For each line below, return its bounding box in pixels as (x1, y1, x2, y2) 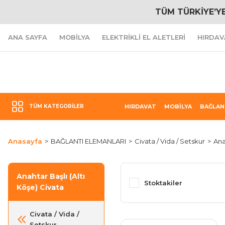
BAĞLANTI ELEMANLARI (51, 137, 126, 145)
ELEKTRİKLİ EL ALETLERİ (102, 33, 185, 41)
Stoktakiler (144, 178, 182, 187)
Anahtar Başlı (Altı (17, 172, 85, 181)
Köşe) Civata (17, 183, 64, 192)
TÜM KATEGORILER (29, 103, 84, 109)
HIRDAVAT (125, 103, 156, 110)
